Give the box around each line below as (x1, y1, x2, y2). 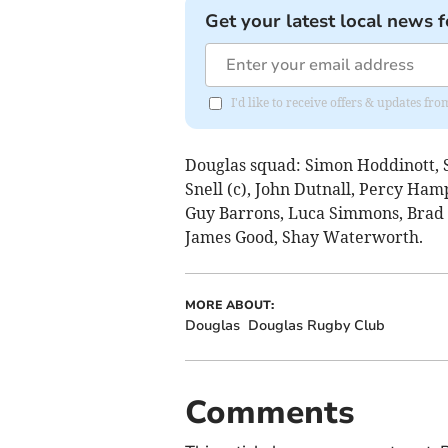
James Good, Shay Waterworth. (184, 227, 423, 248)
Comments (184, 391, 355, 435)
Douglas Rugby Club (247, 316, 385, 336)
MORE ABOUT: (184, 297, 274, 314)
